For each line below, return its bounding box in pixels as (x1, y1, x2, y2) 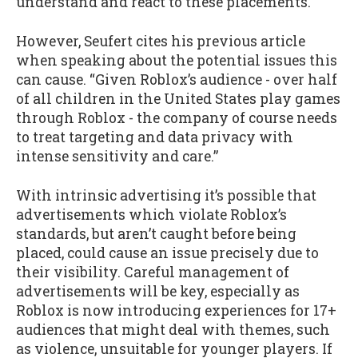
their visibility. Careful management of (16, 262, 289, 281)
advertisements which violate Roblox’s (16, 205, 287, 224)
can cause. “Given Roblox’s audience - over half (16, 70, 337, 89)
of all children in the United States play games (16, 89, 340, 108)
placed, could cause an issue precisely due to (16, 243, 319, 262)
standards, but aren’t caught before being (16, 224, 296, 243)
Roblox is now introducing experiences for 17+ (16, 300, 336, 320)
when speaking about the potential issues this (16, 51, 337, 70)
